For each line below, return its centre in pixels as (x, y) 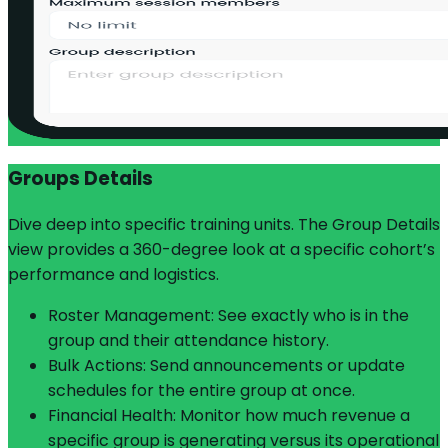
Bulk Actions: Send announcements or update (226, 366)
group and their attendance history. (188, 341)
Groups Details (80, 179)
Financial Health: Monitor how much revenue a (229, 416)
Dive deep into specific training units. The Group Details (224, 225)
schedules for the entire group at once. (201, 391)
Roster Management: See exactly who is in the (228, 316)
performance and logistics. (113, 275)
